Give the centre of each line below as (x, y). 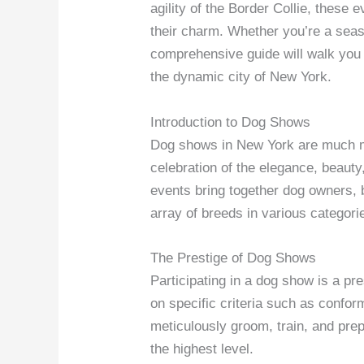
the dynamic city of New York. (241, 77)
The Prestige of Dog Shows (234, 258)
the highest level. (202, 349)
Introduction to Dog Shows (231, 122)
